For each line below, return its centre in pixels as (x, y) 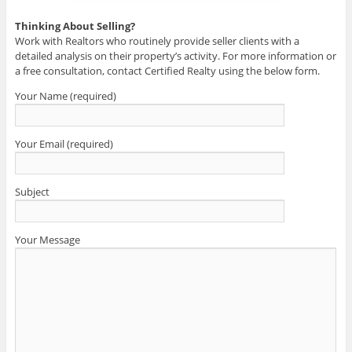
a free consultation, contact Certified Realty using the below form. (167, 70)
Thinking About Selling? (75, 26)
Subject (32, 191)
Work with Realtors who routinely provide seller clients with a (157, 40)
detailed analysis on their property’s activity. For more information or (175, 55)
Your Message (47, 239)
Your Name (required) (65, 95)
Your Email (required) (64, 143)
